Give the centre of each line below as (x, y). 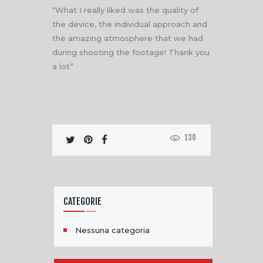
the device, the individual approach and (130, 24)
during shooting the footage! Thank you (131, 52)
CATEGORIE (82, 202)
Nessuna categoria (113, 230)
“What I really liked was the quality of (125, 10)
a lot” (63, 66)
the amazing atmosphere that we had (128, 38)
